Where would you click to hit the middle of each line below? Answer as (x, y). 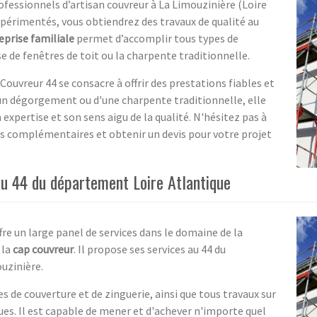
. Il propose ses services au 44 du (150, 249)
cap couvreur (43, 249)
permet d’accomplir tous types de (156, 38)
